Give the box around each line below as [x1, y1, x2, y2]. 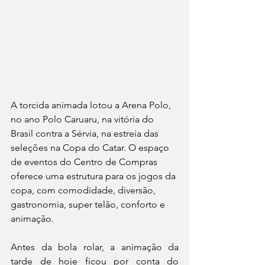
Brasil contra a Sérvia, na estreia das [11, 128, 161, 140]
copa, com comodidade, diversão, [11, 185, 158, 196]
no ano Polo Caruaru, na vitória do [11, 114, 156, 125]
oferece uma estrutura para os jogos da [11, 170, 178, 182]
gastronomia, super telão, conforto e [11, 199, 167, 211]
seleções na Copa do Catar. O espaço [11, 142, 172, 154]
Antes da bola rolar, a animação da [11, 241, 179, 253]
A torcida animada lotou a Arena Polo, [11, 99, 173, 111]
